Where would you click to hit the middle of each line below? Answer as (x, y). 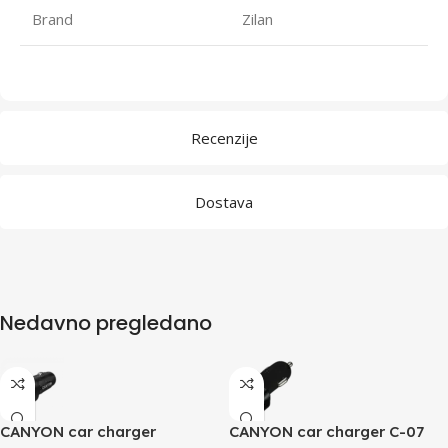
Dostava (224, 201)
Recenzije (224, 137)
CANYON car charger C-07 (326, 431)
